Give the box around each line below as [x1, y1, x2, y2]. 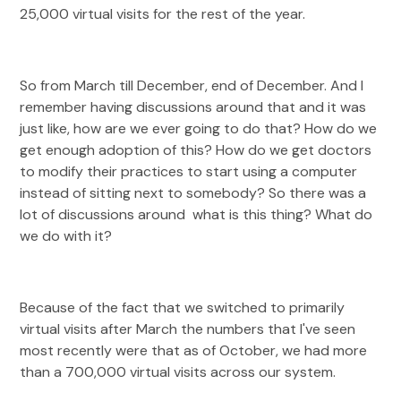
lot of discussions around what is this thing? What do [20, 205, 373, 224]
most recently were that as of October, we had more [20, 341, 368, 360]
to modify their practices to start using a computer [20, 162, 358, 181]
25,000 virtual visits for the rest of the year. [20, 4, 306, 23]
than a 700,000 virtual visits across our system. [20, 363, 337, 381]
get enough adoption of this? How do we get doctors [20, 141, 372, 159]
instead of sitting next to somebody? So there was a [20, 183, 367, 202]
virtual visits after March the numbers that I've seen [20, 320, 356, 338]
